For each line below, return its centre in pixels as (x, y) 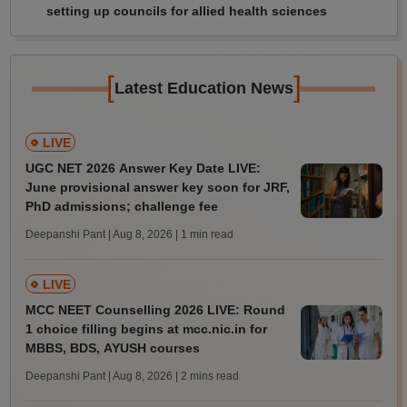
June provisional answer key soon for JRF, (157, 187)
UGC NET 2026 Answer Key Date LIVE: (143, 168)
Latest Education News (203, 88)
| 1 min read (204, 234)
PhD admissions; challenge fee (121, 206)
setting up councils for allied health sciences (186, 11)
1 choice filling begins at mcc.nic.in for (146, 329)
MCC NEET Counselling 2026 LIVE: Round (155, 310)
